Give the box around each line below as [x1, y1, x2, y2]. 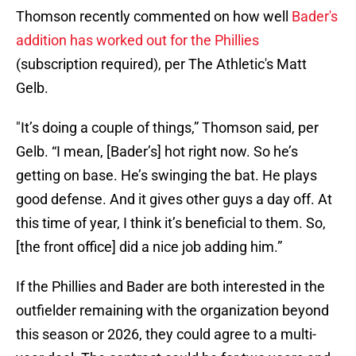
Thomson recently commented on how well [16, 8, 292, 25]
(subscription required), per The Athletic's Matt [16, 56, 307, 73]
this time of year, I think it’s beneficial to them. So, [16, 215, 326, 232]
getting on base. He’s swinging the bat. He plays [16, 167, 317, 184]
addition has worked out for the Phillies [16, 32, 259, 49]
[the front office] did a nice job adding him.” [16, 238, 282, 256]
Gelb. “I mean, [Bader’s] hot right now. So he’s [16, 143, 298, 161]
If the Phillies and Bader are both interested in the [16, 278, 325, 296]
